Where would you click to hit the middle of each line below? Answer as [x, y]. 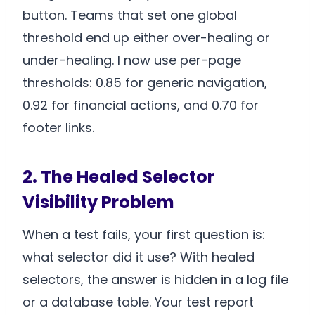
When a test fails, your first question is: [144, 235]
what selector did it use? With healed [139, 257]
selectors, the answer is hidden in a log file [155, 280]
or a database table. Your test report [138, 302]
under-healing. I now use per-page [132, 60]
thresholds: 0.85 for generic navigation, [145, 83]
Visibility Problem [98, 202]
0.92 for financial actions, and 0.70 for [141, 105]
